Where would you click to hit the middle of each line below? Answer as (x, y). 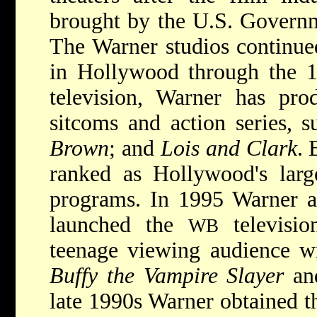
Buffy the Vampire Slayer (167, 276)
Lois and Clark (229, 148)
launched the (119, 225)
